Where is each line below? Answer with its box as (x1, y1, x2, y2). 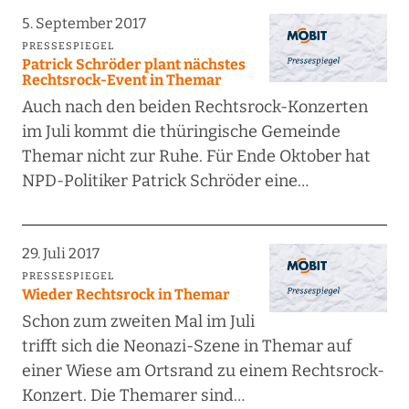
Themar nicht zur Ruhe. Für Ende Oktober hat (21, 146, 371, 167)
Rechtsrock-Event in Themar (21, 71, 222, 89)
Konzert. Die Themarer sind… (21, 385, 245, 406)
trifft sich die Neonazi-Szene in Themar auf (21, 336, 351, 357)
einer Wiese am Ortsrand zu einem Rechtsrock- (21, 361, 384, 382)
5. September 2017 (21, 15, 146, 33)
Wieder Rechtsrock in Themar (21, 286, 230, 304)
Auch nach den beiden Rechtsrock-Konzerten (21, 97, 368, 118)
